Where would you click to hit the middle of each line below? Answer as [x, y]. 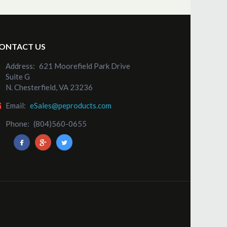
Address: [20, 66]
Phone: [17, 124]
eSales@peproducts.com [71, 105]
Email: [16, 105]
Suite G [18, 77]
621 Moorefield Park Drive [85, 66]
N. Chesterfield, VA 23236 [49, 87]
